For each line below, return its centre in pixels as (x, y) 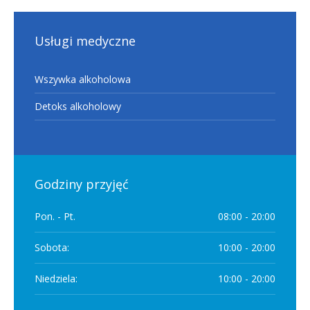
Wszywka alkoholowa (83, 80)
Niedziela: (56, 279)
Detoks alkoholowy (78, 107)
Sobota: (52, 248)
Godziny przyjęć (82, 184)
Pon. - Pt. (55, 217)
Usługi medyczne (85, 41)
